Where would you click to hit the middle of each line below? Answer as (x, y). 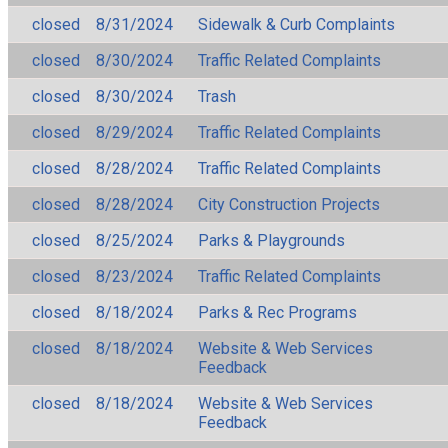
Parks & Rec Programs (277, 312)
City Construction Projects (289, 204)
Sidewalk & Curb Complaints (296, 24)
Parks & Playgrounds (271, 240)
